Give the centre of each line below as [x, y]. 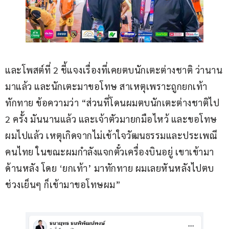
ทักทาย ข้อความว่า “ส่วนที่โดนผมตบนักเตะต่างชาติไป [113, 102]
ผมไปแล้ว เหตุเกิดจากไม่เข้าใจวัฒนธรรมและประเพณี [111, 135]
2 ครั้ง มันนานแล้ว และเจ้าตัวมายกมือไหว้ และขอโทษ [111, 119]
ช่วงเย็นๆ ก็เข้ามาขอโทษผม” [63, 184]
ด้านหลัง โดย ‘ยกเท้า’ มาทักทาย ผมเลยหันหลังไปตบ [111, 168]
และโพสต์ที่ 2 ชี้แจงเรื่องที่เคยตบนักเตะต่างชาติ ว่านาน [114, 70]
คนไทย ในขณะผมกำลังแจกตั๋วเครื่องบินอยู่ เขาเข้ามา [110, 151]
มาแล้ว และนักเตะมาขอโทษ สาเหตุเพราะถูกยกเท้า [106, 86]
